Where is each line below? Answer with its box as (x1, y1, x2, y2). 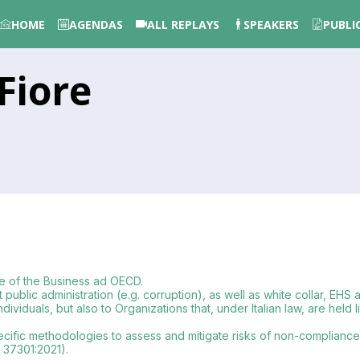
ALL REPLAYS (147, 16, 219, 32)
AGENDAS (69, 16, 123, 32)
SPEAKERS (243, 16, 299, 32)
